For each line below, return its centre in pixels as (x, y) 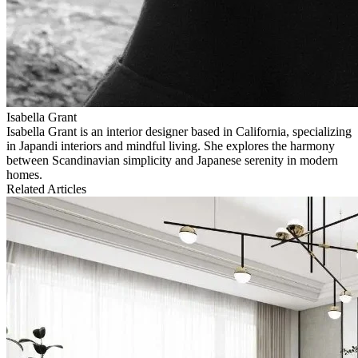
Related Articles (46, 189)
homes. (24, 174)
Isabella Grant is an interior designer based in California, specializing (179, 131)
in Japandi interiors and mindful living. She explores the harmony (171, 145)
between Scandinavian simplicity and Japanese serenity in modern (172, 160)
